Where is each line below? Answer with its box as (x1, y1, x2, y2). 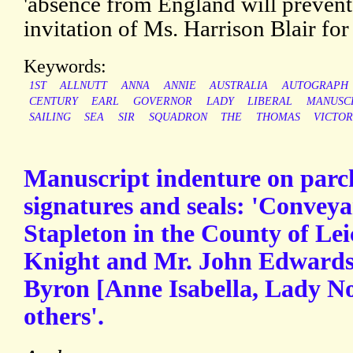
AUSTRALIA (210, 80, 269, 92)
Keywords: (24, 55, 106, 77)
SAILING (28, 111, 71, 124)
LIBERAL (247, 95, 293, 108)
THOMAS (255, 111, 300, 124)
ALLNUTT (60, 80, 108, 92)
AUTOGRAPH (281, 80, 348, 92)
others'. (24, 303, 104, 331)
